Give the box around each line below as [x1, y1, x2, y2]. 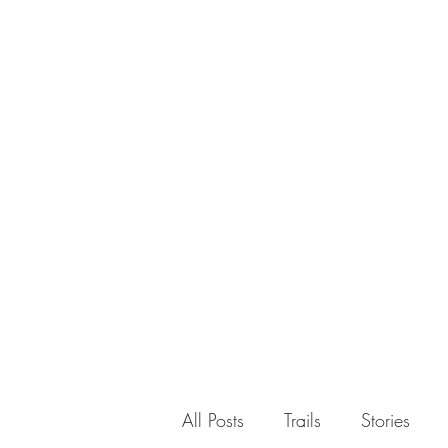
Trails [284, 407, 321, 432]
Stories [361, 407, 410, 432]
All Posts [182, 407, 244, 432]
